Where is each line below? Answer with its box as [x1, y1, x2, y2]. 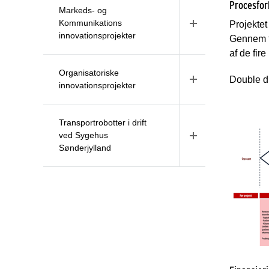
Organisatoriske [59, 68, 119, 78]
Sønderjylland [59, 143, 111, 153]
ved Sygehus [59, 130, 108, 141]
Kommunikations [59, 18, 122, 28]
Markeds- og [59, 5, 107, 16]
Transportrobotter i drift [59, 118, 147, 128]
